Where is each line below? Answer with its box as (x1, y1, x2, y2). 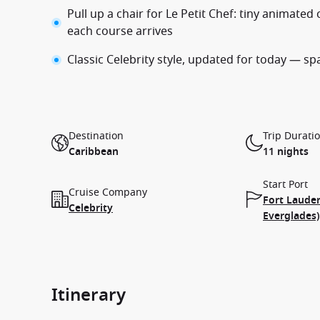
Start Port (263, 177, 308, 192)
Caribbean (69, 144, 119, 159)
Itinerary (51, 282, 126, 308)
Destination (69, 129, 124, 144)
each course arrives (67, 23, 173, 40)
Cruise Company (69, 185, 147, 200)
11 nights (263, 144, 309, 159)
